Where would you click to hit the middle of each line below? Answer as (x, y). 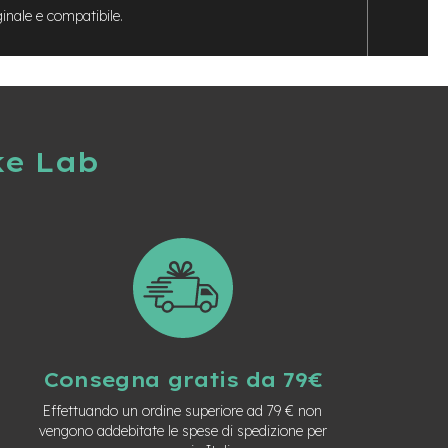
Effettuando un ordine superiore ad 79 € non (183, 411)
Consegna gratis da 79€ (182, 379)
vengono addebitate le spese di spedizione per (182, 431)
